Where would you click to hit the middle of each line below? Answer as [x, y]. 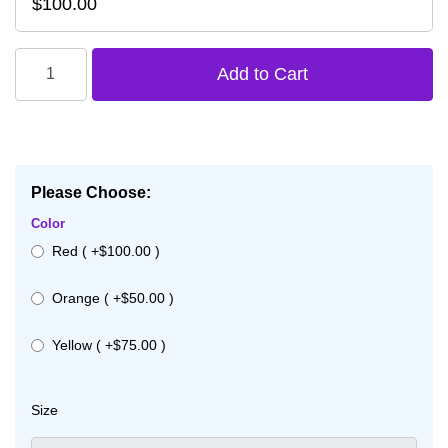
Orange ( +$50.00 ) [113, 297]
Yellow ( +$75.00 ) [109, 344]
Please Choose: [91, 192]
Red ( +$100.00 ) [106, 250]
